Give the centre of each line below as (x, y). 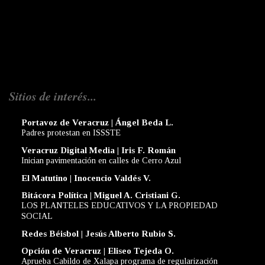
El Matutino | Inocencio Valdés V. (86, 178)
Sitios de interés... (53, 96)
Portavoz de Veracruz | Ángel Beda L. (97, 123)
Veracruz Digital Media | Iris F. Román (98, 151)
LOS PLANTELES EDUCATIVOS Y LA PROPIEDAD (119, 206)
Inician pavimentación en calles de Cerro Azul (101, 161)
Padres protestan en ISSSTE (71, 133)
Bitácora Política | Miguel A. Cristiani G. (101, 195)
